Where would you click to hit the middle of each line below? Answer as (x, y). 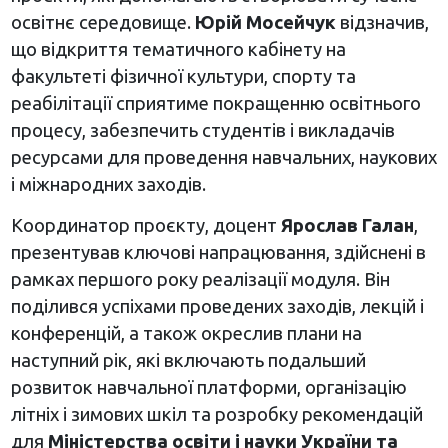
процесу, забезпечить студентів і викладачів (202, 130)
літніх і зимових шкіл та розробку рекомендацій (216, 414)
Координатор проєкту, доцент (145, 225)
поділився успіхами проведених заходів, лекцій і (217, 306)
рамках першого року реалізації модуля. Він (200, 279)
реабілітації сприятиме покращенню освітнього (215, 103)
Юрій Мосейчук (265, 22)
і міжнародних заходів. (108, 184)
